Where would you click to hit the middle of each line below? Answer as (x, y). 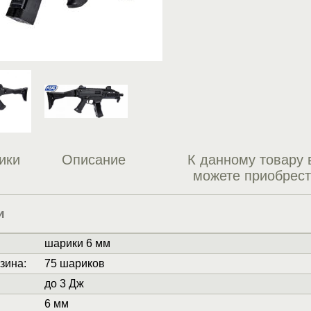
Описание (93, 160)
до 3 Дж (64, 284)
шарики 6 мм (77, 244)
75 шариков (74, 264)
